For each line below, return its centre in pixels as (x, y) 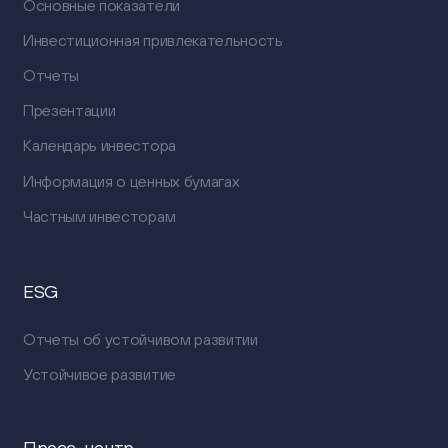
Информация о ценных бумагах (131, 180)
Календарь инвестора (99, 145)
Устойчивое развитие (99, 374)
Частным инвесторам (99, 215)
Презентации (69, 110)
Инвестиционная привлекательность (152, 40)
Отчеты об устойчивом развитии (140, 339)
